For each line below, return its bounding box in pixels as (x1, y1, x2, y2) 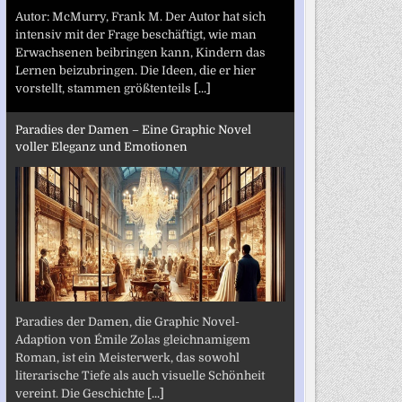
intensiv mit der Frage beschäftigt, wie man (14, 27, 257, 41)
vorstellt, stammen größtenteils (14, 81, 194, 95)
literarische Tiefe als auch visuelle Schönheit (14, 368, 265, 382)
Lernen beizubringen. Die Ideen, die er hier (14, 63, 256, 77)
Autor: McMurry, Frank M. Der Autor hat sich (14, 9, 266, 23)
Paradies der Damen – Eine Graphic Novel (14, 123, 251, 136)
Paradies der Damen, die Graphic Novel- (14, 314, 240, 328)
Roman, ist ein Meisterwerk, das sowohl (14, 350, 240, 364)
